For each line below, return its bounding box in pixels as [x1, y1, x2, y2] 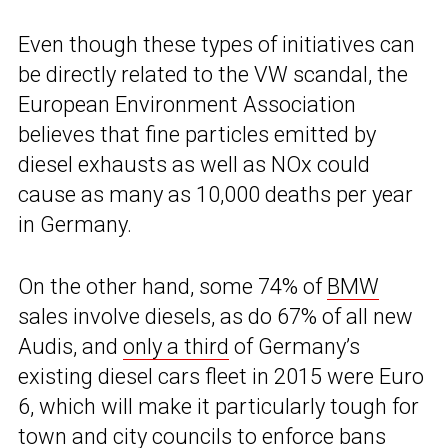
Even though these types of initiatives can [18, 32, 415, 58]
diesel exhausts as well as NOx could [18, 152, 370, 178]
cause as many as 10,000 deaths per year [18, 182, 413, 208]
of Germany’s [229, 334, 360, 360]
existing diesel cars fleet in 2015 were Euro [18, 364, 424, 390]
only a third [123, 334, 229, 360]
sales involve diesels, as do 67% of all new [18, 304, 413, 330]
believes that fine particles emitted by [18, 122, 376, 148]
